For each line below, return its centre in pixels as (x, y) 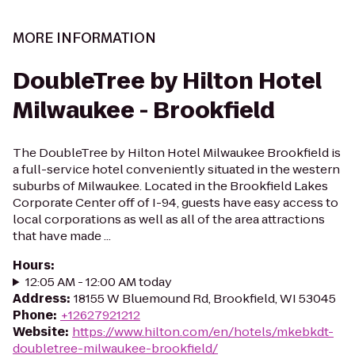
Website (39, 332)
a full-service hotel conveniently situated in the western (176, 169)
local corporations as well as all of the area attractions (169, 219)
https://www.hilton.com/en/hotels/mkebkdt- (203, 332)
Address (40, 298)
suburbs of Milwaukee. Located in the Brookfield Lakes (170, 186)
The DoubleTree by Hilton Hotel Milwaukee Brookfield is (177, 153)
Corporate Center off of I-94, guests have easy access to (176, 202)
